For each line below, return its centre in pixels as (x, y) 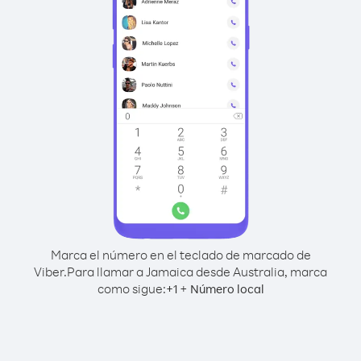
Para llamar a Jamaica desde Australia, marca (197, 272)
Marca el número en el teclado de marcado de (180, 255)
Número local (227, 289)
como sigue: (131, 288)
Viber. (50, 272)
